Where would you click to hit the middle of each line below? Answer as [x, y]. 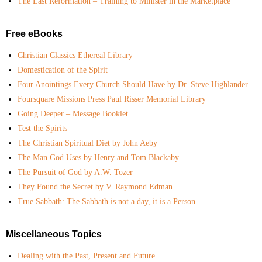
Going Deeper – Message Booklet [73, 114]
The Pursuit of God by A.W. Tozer [75, 173]
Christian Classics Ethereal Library [75, 56]
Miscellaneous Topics [54, 235]
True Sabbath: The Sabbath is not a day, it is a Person [106, 202]
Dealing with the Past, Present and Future [86, 256]
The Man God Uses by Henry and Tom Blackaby [98, 158]
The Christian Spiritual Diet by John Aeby [87, 143]
